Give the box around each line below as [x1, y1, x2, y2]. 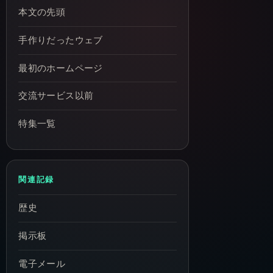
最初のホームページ [18, 63, 103, 73]
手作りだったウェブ [18, 35, 103, 45]
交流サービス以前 [18, 91, 94, 101]
